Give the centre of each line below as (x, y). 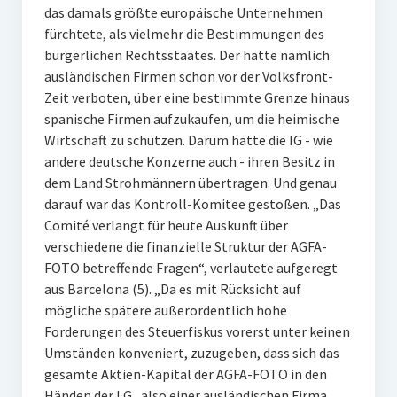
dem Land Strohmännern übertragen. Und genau (190, 183)
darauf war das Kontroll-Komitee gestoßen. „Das (192, 204)
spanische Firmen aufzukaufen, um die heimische (191, 119)
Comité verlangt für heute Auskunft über (166, 225)
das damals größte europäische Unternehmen (183, 12)
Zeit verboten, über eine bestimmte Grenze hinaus (197, 97)
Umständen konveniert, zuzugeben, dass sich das (191, 353)
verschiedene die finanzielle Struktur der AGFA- (185, 246)
